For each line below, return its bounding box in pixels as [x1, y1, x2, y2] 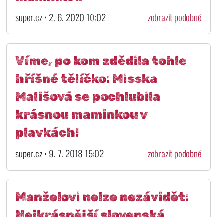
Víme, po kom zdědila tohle [15, 53, 186, 68]
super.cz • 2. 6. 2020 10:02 [15, 10, 106, 25]
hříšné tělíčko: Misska [15, 71, 157, 86]
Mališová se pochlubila [15, 89, 160, 104]
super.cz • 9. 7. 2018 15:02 [15, 146, 104, 161]
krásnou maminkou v [15, 107, 147, 122]
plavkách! [15, 125, 79, 140]
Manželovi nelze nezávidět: [15, 189, 189, 204]
